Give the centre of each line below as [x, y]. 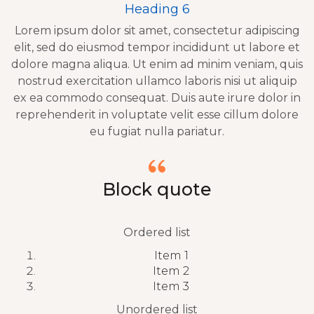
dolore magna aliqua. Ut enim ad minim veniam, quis [157, 64]
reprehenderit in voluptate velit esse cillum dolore [157, 115]
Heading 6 [157, 9]
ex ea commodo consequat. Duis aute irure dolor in [157, 98]
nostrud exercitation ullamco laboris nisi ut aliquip [157, 81]
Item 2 [171, 271]
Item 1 [171, 256]
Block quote [157, 190]
